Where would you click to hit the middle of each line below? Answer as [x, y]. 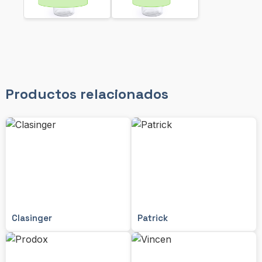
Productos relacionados [87, 94]
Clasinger [32, 218]
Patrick [153, 218]
